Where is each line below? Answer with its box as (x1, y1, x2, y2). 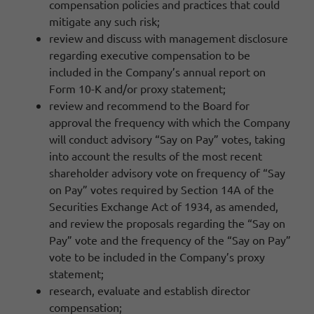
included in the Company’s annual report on (49, 64, 266, 79)
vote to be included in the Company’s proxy (49, 250, 265, 264)
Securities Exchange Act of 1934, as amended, (49, 199, 278, 214)
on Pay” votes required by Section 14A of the (49, 182, 274, 197)
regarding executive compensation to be (49, 48, 250, 62)
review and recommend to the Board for (49, 98, 250, 113)
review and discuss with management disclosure (49, 31, 288, 46)
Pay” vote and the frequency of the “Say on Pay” (49, 233, 291, 247)
